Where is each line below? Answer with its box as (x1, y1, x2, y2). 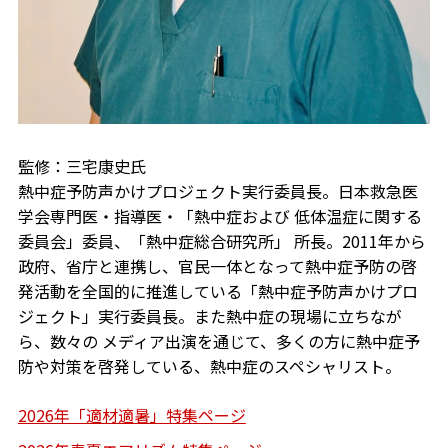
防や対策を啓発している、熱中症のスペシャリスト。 (17, 353, 401, 378)
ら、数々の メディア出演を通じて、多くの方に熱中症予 (17, 328, 420, 353)
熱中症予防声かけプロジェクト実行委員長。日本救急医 (17, 178, 418, 203)
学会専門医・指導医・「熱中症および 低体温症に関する (17, 203, 422, 228)
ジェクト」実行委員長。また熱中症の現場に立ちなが (17, 303, 402, 328)
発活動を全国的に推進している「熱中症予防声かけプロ (17, 278, 418, 303)
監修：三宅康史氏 (17, 153, 146, 178)
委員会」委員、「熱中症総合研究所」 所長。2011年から (17, 228, 426, 253)
